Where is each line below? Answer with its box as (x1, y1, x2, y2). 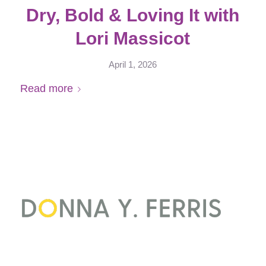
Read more (20, 82, 73, 94)
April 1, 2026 (109, 60, 157, 69)
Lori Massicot (75, 28, 191, 48)
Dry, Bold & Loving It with (26, 5, 240, 25)
